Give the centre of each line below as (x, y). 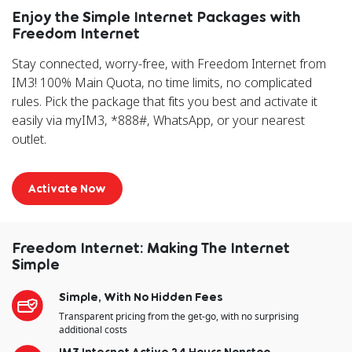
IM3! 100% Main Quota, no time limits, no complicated (162, 83)
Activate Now (67, 189)
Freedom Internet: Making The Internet (151, 248)
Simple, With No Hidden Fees (141, 297)
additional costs (93, 330)
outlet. (29, 139)
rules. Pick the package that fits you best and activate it (165, 102)
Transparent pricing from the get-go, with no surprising (179, 317)
